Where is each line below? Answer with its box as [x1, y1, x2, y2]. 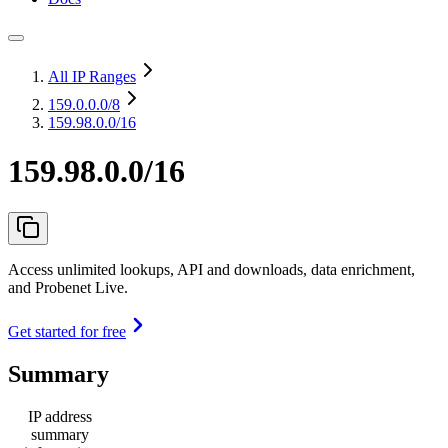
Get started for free [8, 322, 126, 340]
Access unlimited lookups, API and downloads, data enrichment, [8, 260, 415, 278]
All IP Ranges [48, 68, 136, 85]
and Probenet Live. [8, 278, 128, 296]
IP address [28, 407, 92, 425]
